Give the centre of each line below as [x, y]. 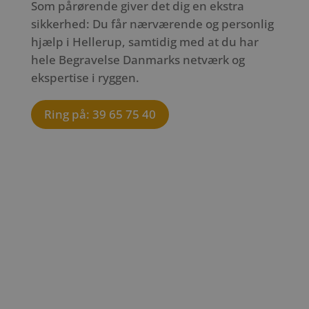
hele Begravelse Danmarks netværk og [138, 60]
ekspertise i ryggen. [85, 78]
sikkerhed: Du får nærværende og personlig [152, 24]
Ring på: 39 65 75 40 [100, 114]
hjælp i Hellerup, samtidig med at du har [144, 42]
